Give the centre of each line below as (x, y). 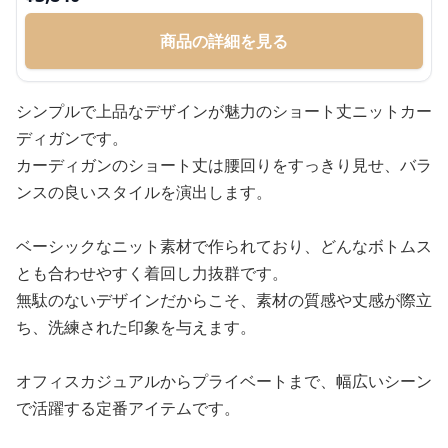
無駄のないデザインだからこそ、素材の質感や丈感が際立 (224, 300)
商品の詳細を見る (224, 41)
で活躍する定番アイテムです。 (128, 408)
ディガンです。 (72, 138)
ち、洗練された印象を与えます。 (136, 327)
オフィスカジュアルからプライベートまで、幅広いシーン (224, 381)
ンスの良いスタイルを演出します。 (144, 192)
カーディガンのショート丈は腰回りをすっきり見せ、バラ (224, 165)
